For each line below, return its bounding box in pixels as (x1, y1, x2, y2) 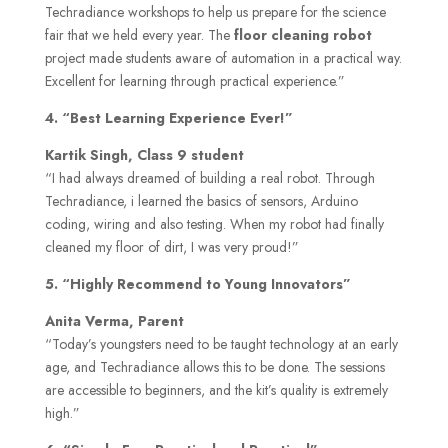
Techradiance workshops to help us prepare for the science (44, 2, 386, 23)
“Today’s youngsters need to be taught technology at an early (44, 334, 398, 355)
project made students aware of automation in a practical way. (44, 48, 402, 69)
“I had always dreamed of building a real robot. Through (44, 168, 375, 189)
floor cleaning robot (233, 25, 372, 46)
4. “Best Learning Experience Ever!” (44, 108, 293, 129)
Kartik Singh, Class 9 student (44, 145, 244, 166)
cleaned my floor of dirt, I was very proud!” (44, 237, 299, 258)
